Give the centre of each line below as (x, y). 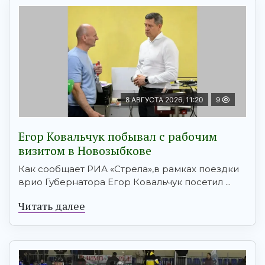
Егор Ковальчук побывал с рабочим (118, 137)
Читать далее (52, 206)
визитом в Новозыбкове (85, 151)
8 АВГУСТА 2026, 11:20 (164, 100)
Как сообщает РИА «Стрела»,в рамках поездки (129, 169)
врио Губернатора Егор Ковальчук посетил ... (125, 182)
